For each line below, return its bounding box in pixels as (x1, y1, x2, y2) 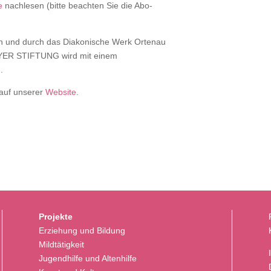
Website (45, 87, 76, 97)
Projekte (38, 212, 73, 222)
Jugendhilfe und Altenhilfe (38, 253, 137, 264)
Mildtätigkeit (38, 240, 84, 250)
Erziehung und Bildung (38, 226, 125, 236)
